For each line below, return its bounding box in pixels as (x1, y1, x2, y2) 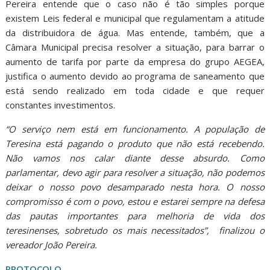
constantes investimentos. (5, 98, 116, 111)
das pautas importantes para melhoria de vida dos (5, 209, 265, 222)
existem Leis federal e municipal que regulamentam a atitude (5, 11, 265, 24)
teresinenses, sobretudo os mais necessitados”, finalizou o (5, 224, 265, 236)
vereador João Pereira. (5, 238, 98, 251)
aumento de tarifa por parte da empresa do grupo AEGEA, (5, 55, 265, 67)
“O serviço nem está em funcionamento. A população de (5, 122, 265, 135)
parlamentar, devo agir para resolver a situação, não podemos (5, 166, 265, 178)
